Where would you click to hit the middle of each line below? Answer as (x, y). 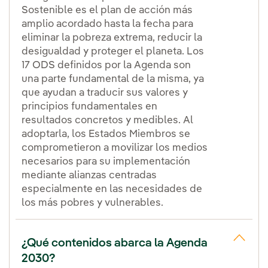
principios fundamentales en (89, 106)
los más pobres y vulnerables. (92, 203)
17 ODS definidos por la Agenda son (106, 65)
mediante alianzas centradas (89, 175)
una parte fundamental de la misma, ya (113, 79)
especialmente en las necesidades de (112, 189)
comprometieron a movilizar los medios (115, 148)
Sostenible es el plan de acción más (107, 10)
